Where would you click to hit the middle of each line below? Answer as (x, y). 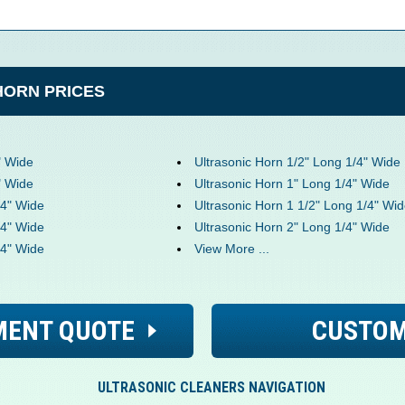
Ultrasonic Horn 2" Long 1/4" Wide (292, 227)
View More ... (231, 249)
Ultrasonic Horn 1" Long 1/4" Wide (292, 184)
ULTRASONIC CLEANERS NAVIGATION (212, 388)
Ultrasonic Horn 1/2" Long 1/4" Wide (297, 162)
